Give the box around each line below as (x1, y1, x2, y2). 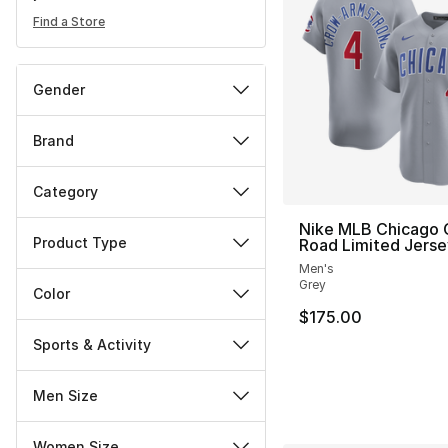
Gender (33, 81, 85, 99)
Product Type (33, 234, 127, 252)
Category (33, 183, 98, 201)
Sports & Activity (33, 336, 151, 354)
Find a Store (33, 14, 105, 30)
